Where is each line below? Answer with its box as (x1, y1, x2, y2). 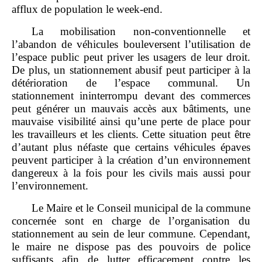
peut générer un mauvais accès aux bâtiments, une (12, 102, 250, 115)
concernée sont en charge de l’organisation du (12, 214, 250, 227)
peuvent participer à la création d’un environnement (12, 153, 250, 166)
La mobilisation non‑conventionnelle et (32, 25, 250, 37)
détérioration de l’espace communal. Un (12, 76, 250, 89)
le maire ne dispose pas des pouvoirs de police (12, 240, 250, 253)
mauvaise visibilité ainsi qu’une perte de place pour (12, 115, 250, 127)
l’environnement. (12, 179, 88, 192)
